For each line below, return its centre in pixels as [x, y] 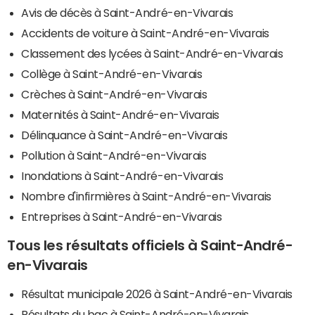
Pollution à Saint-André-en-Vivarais [114, 155]
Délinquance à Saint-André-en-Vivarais [124, 135]
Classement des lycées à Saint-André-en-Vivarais [152, 53]
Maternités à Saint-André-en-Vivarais [120, 114]
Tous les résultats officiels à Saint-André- [150, 245]
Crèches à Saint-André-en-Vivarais [114, 94]
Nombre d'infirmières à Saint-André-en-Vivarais [146, 196]
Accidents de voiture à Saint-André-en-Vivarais [145, 33]
